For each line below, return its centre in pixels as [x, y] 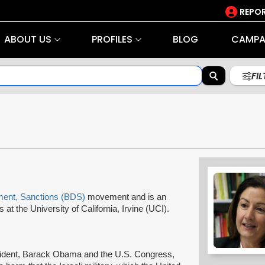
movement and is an [126, 197]
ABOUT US [28, 39]
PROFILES [112, 39]
